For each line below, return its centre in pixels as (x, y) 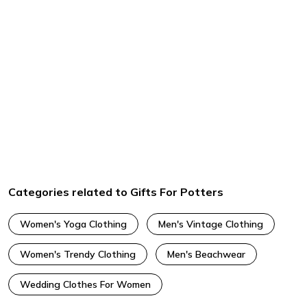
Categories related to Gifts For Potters (116, 192)
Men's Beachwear (206, 255)
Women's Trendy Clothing (78, 255)
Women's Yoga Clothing (73, 224)
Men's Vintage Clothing (211, 224)
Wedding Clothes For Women (85, 285)
